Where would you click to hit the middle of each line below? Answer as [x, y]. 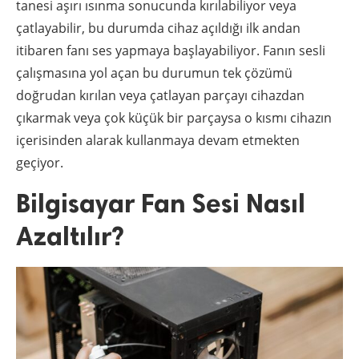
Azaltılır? [70, 237]
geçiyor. [40, 163]
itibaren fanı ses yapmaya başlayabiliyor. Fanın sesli [171, 51]
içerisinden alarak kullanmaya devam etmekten [158, 141]
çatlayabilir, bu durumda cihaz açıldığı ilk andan [158, 28]
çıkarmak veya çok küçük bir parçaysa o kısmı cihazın [174, 118]
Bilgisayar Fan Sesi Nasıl [161, 204]
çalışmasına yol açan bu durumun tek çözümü [154, 73]
